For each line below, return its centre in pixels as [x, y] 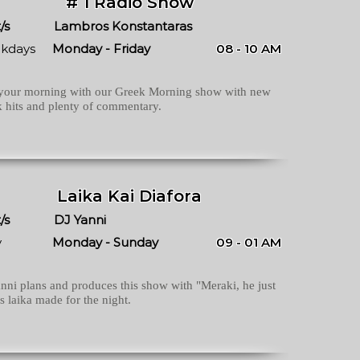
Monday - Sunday [105, 242]
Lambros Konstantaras [123, 26]
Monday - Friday [101, 49]
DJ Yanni [80, 220]
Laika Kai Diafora [129, 196]
